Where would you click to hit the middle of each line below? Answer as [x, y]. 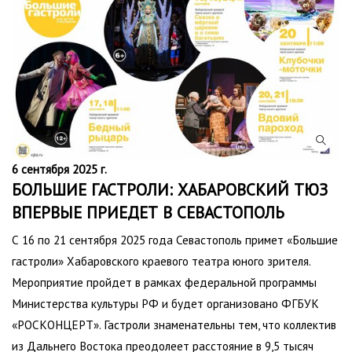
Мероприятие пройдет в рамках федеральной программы [164, 282]
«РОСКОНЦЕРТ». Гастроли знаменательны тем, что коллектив [174, 324]
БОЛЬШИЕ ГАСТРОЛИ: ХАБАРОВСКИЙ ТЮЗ [170, 189]
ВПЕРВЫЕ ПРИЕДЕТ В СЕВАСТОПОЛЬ [148, 212]
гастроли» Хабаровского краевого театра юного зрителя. [161, 260]
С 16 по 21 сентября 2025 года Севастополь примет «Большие [175, 239]
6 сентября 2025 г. [59, 169]
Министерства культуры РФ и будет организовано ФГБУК [165, 303]
